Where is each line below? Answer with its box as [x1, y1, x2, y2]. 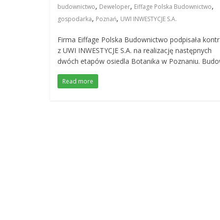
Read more [62, 77, 93, 85]
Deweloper [99, 2, 130, 11]
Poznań [96, 15, 116, 23]
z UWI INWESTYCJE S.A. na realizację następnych [57, 46, 212, 55]
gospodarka [57, 15, 92, 23]
